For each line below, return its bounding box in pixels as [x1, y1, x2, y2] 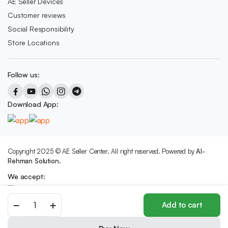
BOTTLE [24, 204, 48, 212]
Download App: [8, 100, 59, 109]
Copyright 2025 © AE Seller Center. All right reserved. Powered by [8, 147, 196, 156]
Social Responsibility [8, 24, 74, 34]
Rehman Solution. [8, 157, 61, 165]
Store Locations [8, 38, 60, 47]
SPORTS [24, 194, 50, 202]
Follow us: [8, 70, 40, 79]
